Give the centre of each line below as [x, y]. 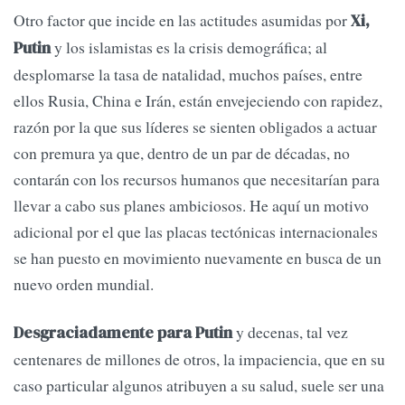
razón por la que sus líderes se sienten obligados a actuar [195, 126]
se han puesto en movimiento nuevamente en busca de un [198, 257]
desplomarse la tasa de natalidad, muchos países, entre [188, 74]
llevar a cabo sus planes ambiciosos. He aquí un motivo [191, 205]
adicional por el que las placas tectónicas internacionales [196, 231]
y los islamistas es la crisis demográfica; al [189, 47]
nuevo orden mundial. [84, 283]
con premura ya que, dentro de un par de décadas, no [182, 152]
